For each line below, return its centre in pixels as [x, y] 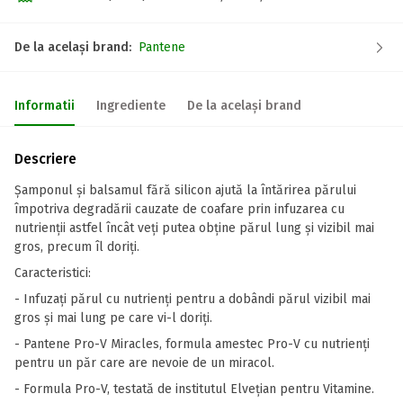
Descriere [45, 159]
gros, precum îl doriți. [77, 247]
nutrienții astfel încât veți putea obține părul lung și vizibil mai [194, 228]
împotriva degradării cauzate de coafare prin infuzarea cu [179, 209]
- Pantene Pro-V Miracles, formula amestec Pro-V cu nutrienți [192, 344]
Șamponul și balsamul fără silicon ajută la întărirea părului [185, 190]
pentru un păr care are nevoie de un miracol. [144, 363]
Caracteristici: [53, 273]
